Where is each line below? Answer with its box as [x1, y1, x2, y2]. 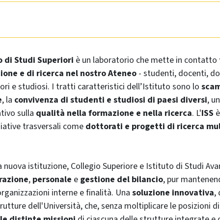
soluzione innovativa [132, 186, 214, 199]
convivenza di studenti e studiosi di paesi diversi [14, 93, 207, 106]
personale [32, 173, 72, 186]
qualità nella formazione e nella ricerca [36, 107, 192, 119]
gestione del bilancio [80, 173, 163, 186]
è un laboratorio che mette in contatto [74, 54, 219, 66]
